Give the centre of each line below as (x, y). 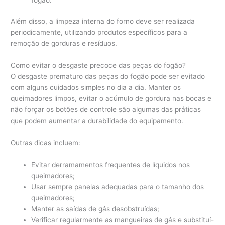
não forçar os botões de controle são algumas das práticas (106, 109)
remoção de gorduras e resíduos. (64, 43)
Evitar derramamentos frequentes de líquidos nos (111, 164)
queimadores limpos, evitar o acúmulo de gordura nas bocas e (111, 98)
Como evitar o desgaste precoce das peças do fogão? (98, 65)
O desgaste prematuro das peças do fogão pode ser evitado (108, 76)
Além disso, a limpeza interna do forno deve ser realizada (103, 21)
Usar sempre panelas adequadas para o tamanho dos (118, 187)
